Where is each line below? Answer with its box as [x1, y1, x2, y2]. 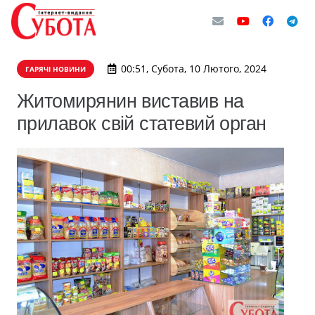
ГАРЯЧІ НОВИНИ [25, 64, 86, 74]
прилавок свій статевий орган [17, 112, 266, 134]
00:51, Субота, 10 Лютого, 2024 [120, 62, 266, 75]
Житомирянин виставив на [17, 90, 244, 112]
